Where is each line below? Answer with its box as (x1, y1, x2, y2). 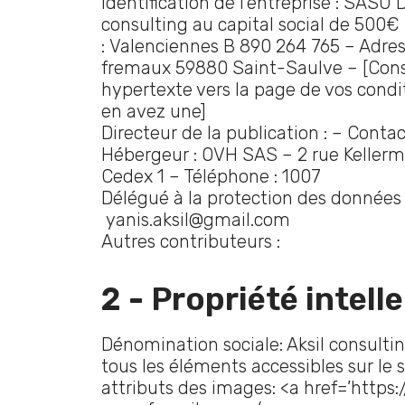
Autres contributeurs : (101, 231, 280, 252)
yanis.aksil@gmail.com (101, 209, 290, 231)
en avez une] (101, 100, 206, 122)
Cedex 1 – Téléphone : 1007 (101, 165, 321, 187)
